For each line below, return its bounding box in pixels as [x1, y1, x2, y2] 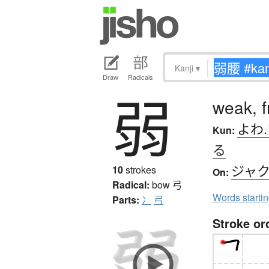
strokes [123, 163, 156, 177]
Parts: [112, 193, 139, 207]
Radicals [128, 72, 153, 82]
